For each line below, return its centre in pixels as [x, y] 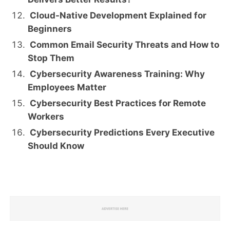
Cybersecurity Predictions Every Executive [121, 133]
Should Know [56, 146]
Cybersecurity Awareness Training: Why [117, 74]
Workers [46, 117]
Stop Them [51, 58]
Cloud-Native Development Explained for [117, 16]
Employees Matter [67, 88]
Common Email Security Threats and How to [124, 45]
